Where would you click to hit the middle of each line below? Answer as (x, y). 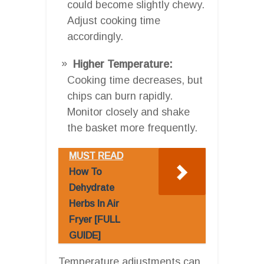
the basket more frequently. (132, 128)
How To (85, 171)
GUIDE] (85, 235)
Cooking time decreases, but (135, 80)
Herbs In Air (94, 203)
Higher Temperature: (123, 64)
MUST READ (96, 156)
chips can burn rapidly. (120, 96)
